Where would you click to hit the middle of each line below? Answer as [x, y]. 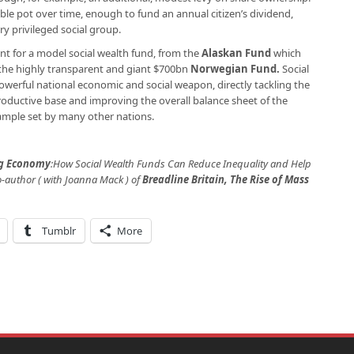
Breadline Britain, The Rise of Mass [226, 179]
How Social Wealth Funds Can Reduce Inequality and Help [182, 164]
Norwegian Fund [233, 69]
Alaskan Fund [236, 53]
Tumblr [59, 231]
